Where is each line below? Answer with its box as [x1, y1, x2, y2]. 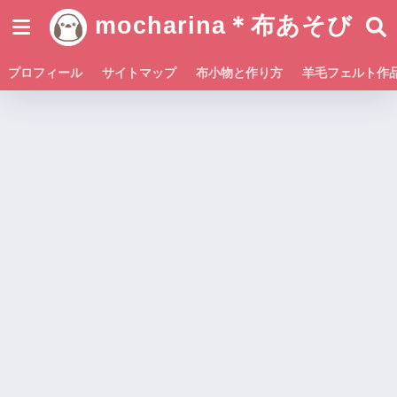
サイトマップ [102, 66, 176, 80]
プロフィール [8, 66, 82, 80]
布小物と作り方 [196, 66, 283, 80]
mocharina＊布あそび [86, 12, 353, 40]
